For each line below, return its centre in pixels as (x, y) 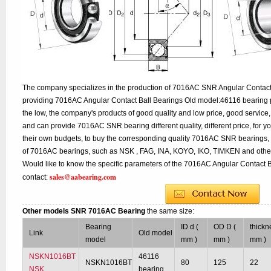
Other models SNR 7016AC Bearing (85, 211)
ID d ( (190, 227)
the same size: (171, 211)
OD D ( (225, 227)
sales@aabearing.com (83, 177)
